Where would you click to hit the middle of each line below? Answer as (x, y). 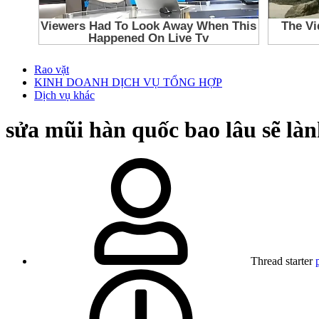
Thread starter (282, 261)
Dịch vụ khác (64, 95)
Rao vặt (52, 69)
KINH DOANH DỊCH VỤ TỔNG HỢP (128, 82)
